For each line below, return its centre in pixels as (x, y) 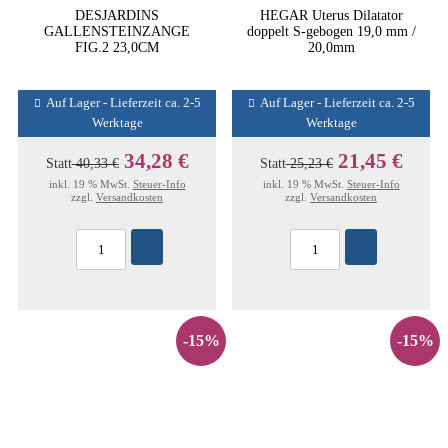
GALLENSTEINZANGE (117, 31)
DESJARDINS (117, 15)
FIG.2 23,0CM (117, 47)
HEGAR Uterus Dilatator (331, 15)
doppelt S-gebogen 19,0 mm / (331, 31)
